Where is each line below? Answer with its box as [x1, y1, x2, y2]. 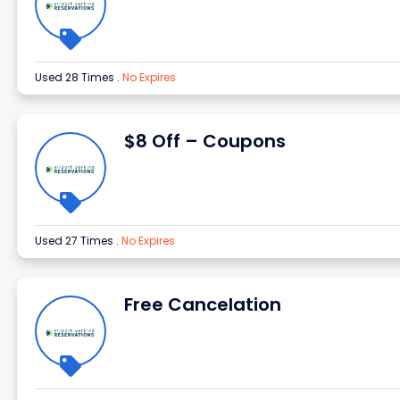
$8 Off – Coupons [123, 129, 286, 154]
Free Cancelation [123, 292, 281, 317]
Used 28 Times [34, 70, 117, 85]
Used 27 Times [34, 233, 116, 248]
